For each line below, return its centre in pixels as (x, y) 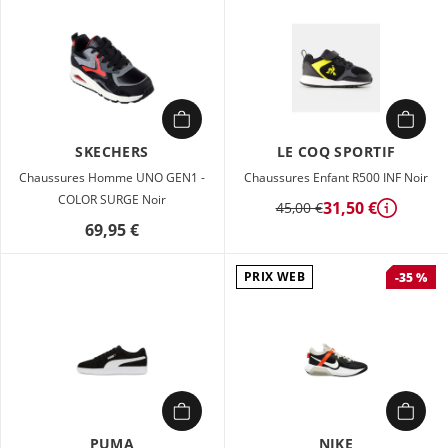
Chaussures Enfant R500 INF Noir (336, 177)
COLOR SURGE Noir (112, 199)
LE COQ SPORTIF (336, 151)
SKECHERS (112, 151)
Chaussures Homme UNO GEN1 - (112, 177)
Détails (409, 217)
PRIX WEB (274, 276)
